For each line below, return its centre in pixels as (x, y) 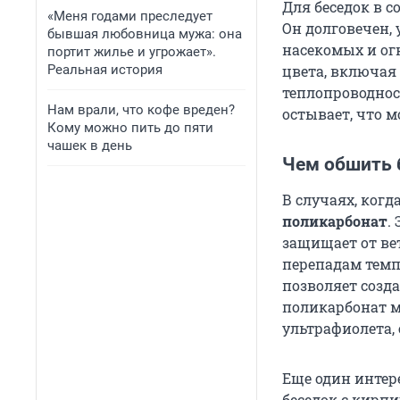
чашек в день (90, 146)
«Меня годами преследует (130, 16)
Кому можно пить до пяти (130, 128)
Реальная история (105, 70)
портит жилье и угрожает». (132, 52)
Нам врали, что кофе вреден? (141, 110)
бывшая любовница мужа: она (145, 34)
